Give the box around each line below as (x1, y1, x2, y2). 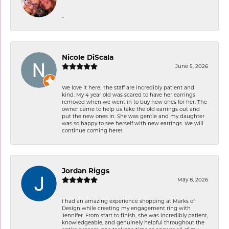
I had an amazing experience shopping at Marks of (62, 197, 195, 204)
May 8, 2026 (177, 176, 208, 182)
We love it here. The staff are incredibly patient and (62, 84, 194, 90)
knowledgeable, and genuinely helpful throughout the (62, 219, 204, 225)
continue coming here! (62, 127, 122, 133)
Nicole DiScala (62, 53, 113, 61)
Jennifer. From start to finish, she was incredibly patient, (62, 212, 208, 218)
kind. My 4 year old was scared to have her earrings (62, 91, 195, 98)
